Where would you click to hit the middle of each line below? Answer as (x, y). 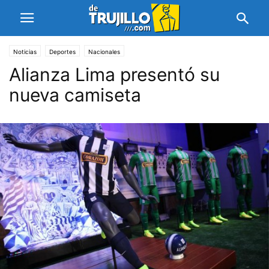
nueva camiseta (75, 95)
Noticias (25, 52)
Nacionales (104, 52)
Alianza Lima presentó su (114, 74)
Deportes (62, 52)
